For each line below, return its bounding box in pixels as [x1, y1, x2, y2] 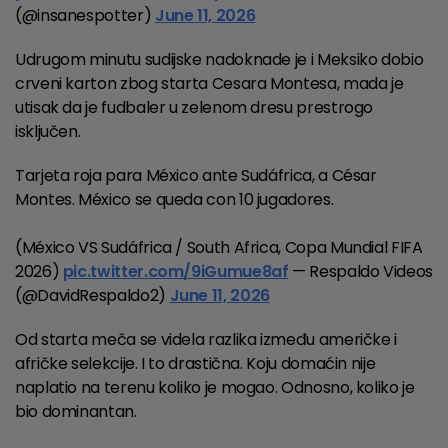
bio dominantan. [15, 399, 137, 423]
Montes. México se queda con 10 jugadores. [15, 187, 334, 211]
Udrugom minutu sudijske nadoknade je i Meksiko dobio [15, 47, 424, 71]
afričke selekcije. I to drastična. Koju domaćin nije [15, 351, 376, 375]
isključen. [15, 119, 81, 143]
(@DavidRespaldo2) [15, 283, 170, 307]
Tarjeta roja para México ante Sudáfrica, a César [15, 163, 377, 187]
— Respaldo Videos [288, 259, 434, 283]
